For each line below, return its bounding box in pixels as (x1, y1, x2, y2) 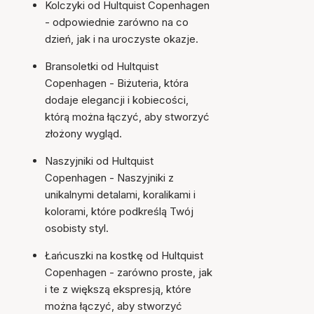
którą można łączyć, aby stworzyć (45, 110, 210, 123)
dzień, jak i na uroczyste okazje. (45, 32, 198, 46)
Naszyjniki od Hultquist (45, 154, 153, 168)
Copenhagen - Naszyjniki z (45, 171, 174, 184)
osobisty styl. (45, 221, 109, 235)
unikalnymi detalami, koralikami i (45, 188, 196, 201)
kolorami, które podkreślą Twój (45, 205, 193, 218)
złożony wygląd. (45, 127, 122, 140)
